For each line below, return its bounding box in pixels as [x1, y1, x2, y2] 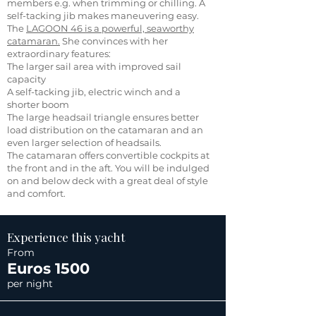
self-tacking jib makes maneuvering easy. [7, 10, 199, 21]
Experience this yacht [7, 229, 125, 245]
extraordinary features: [7, 48, 111, 59]
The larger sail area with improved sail [7, 61, 181, 72]
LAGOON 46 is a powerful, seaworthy [26, 23, 194, 34]
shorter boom [7, 99, 69, 110]
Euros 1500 [7, 260, 90, 277]
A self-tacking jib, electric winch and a [7, 86, 181, 97]
